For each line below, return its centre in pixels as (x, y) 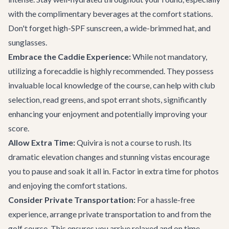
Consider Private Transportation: (72, 200)
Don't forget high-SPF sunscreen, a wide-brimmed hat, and (109, 28)
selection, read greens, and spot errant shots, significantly (107, 99)
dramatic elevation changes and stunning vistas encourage (109, 157)
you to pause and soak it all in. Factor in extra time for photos (113, 171)
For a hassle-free (165, 200)
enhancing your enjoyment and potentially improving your (108, 114)
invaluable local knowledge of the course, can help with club (112, 85)
